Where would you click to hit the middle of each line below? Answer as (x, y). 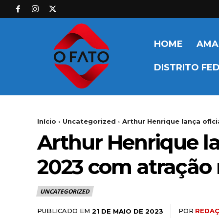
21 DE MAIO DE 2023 (128, 211)
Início (47, 121)
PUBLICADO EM (64, 211)
